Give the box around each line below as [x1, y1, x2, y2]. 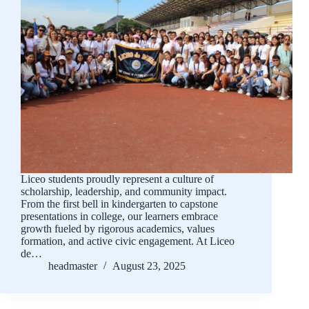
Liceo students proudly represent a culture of [21, 173, 214, 186]
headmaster [48, 260, 97, 272]
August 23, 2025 [112, 260, 186, 272]
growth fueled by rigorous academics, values [21, 223, 215, 235]
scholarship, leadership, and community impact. [21, 186, 227, 198]
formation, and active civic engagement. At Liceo [21, 235, 235, 248]
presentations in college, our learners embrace [21, 210, 218, 223]
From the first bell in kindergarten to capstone [21, 198, 218, 210]
